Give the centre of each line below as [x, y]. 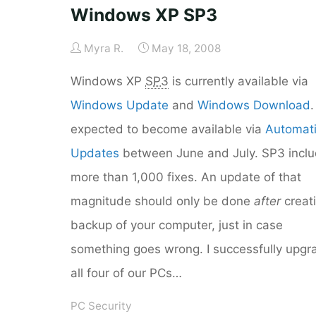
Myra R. [104, 48]
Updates [95, 153]
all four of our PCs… [126, 273]
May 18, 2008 [186, 48]
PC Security [101, 306]
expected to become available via [168, 129]
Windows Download [254, 105]
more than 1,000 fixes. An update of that [186, 177]
